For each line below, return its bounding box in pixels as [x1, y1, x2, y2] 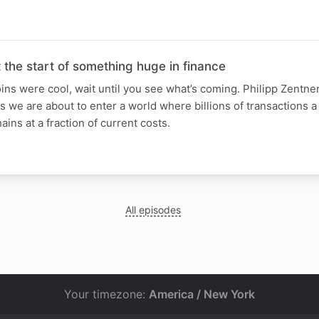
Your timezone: [64, 287, 149, 301]
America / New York [149, 287, 255, 301]
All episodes [125, 203, 182, 216]
